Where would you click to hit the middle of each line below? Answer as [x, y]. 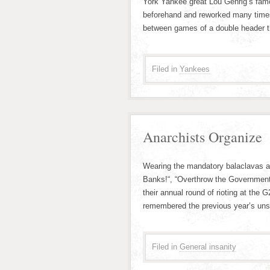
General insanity [208, 247]
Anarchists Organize [202, 137]
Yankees [195, 69]
